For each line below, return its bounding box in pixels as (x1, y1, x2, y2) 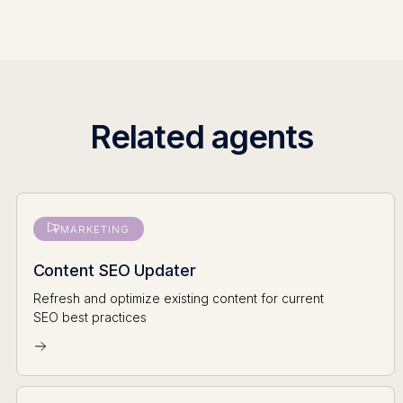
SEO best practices (32, 309, 147, 326)
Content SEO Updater (32, 261, 196, 281)
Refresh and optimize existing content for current (32, 291, 324, 307)
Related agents (90, 117, 313, 157)
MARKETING (59, 223, 130, 237)
